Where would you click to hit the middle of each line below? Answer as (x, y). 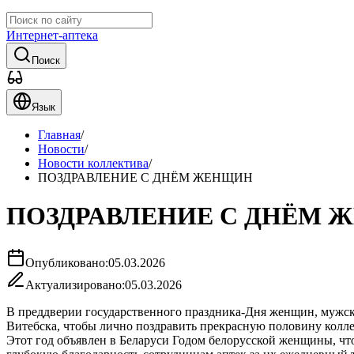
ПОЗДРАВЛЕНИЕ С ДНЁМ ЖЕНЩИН (145, 177)
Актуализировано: (75, 284)
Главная (59, 135)
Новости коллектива (93, 163)
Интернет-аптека (52, 35)
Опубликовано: (67, 262)
